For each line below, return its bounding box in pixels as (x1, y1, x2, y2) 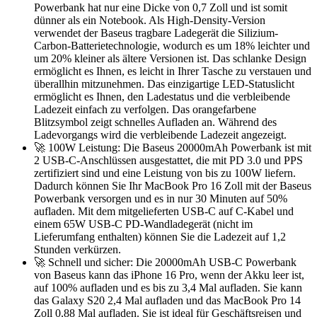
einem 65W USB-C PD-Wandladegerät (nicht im (34, 217, 253, 230)
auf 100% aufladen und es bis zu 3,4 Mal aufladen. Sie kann (34, 281, 302, 294)
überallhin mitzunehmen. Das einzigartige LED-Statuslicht (34, 77, 294, 90)
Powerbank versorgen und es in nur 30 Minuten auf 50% (34, 192, 287, 204)
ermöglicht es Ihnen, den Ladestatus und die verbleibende (34, 90, 290, 103)
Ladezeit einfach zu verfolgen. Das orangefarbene (34, 103, 256, 115)
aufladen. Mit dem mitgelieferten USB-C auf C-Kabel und (34, 204, 294, 217)
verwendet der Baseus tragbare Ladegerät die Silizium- (34, 26, 278, 39)
